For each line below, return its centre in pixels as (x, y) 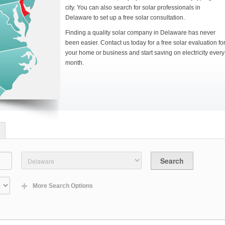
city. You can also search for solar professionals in (133, 8)
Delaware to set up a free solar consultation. (125, 18)
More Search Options (63, 186)
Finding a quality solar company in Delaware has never (140, 33)
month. (75, 63)
